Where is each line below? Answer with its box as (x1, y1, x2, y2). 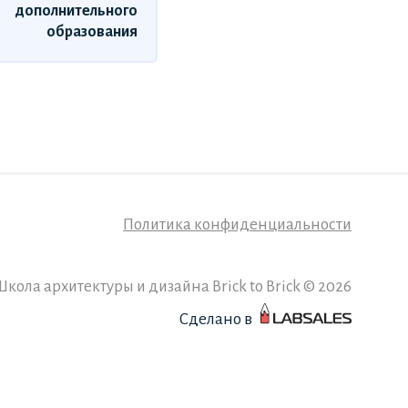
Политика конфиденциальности (123, 216, 352, 234)
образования (46, 24, 138, 41)
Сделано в (179, 311, 252, 329)
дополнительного (15, 3, 138, 20)
